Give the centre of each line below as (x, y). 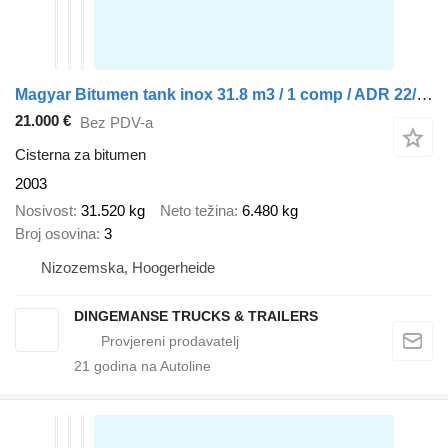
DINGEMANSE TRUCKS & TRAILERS (196, 315)
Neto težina (197, 210)
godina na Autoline (150, 365)
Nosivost (44, 210)
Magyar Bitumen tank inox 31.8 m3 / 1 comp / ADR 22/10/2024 (424, 95)
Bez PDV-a (116, 122)
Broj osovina (55, 233)
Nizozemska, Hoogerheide (128, 267)
